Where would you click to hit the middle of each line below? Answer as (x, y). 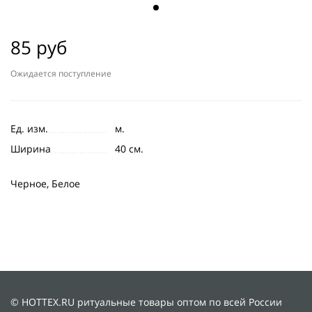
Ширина (31, 149)
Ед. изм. (29, 129)
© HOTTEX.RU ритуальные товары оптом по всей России (146, 302)
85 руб (39, 48)
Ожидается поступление (61, 73)
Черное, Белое (45, 184)
